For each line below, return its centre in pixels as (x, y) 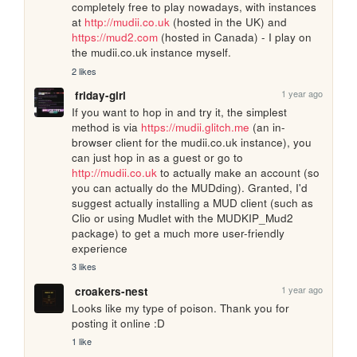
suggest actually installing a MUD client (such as (193, 203)
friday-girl (100, 96)
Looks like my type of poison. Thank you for (181, 308)
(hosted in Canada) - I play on (235, 37)
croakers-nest (111, 291)
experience (100, 249)
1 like (82, 341)
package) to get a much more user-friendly (178, 233)
